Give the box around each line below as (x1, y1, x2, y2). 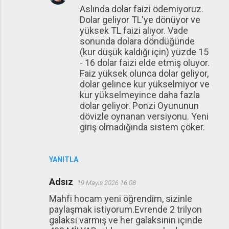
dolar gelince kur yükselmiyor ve (80, 79, 210, 90)
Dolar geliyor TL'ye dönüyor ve (80, 14, 200, 26)
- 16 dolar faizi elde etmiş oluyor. (80, 57, 210, 68)
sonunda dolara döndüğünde (80, 36, 195, 47)
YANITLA (49, 155, 78, 164)
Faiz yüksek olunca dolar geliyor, (80, 68, 209, 79)
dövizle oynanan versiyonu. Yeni (80, 111, 209, 122)
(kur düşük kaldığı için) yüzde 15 (80, 47, 209, 58)
